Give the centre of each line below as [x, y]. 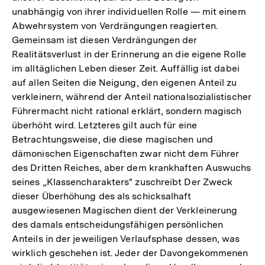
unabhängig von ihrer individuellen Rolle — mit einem [129, 11]
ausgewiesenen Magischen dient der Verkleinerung [125, 210]
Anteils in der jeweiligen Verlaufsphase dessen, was [126, 238]
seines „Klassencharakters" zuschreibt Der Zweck [122, 182]
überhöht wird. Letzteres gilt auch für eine [104, 125]
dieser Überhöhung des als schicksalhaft [102, 196]
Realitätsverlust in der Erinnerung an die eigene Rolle [129, 54]
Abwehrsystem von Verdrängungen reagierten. [115, 25]
